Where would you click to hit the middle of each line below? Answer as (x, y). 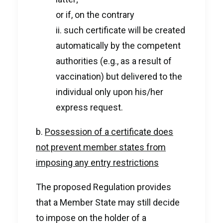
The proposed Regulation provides (104, 187)
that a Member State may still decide (108, 202)
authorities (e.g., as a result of (114, 61)
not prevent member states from (101, 147)
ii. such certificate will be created (120, 30)
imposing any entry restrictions (97, 163)
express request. (89, 107)
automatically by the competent (118, 46)
